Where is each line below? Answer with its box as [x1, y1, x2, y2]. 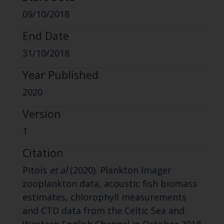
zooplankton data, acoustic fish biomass [22, 177, 197, 190]
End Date [22, 28, 69, 43]
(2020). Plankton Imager [67, 164, 171, 176]
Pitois [22, 164, 49, 176]
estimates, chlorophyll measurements [22, 191, 186, 203]
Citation [22, 145, 63, 160]
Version [22, 106, 61, 121]
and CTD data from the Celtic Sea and [22, 204, 184, 217]
